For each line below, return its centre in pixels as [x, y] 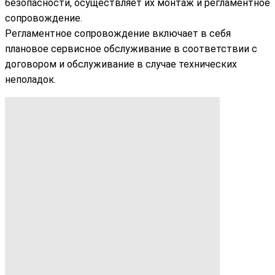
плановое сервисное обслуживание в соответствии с [131, 48]
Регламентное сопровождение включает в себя [118, 33]
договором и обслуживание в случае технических [121, 64]
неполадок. [30, 79]
